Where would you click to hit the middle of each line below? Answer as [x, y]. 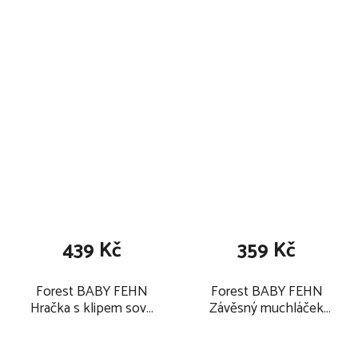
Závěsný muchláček [267, 308]
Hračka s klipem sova [91, 308]
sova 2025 [267, 325]
